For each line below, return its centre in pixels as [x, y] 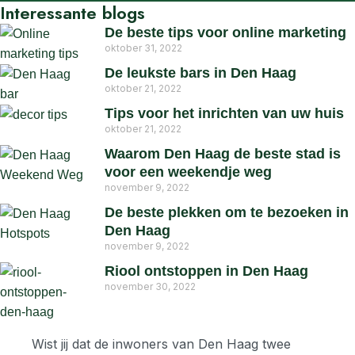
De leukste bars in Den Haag [200, 73]
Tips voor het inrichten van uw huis [224, 114]
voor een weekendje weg [188, 172]
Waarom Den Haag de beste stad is [223, 154]
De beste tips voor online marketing [225, 33]
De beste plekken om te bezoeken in [227, 213]
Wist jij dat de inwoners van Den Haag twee [161, 344]
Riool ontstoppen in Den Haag [206, 271]
